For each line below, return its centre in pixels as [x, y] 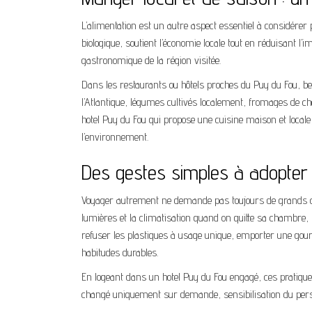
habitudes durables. [120, 252]
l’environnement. [115, 137]
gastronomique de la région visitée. [151, 60]
